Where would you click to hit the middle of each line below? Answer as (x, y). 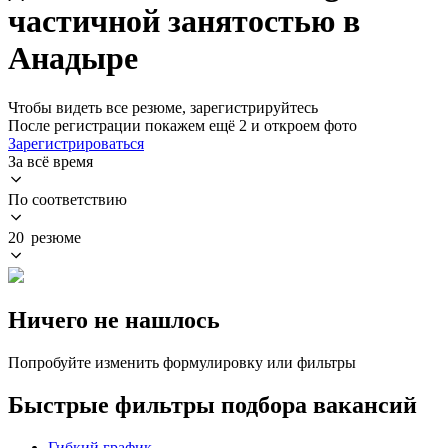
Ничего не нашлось (114, 319)
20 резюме (44, 237)
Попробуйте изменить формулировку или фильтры (182, 362)
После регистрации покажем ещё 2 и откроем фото (182, 125)
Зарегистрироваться (76, 143)
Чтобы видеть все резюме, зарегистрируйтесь (163, 107)
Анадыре (73, 58)
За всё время (50, 161)
